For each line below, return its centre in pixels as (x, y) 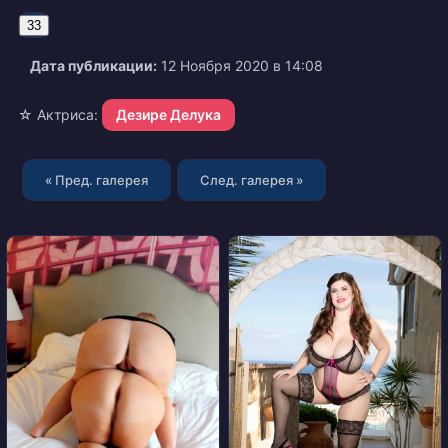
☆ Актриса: (58, 115)
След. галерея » (251, 180)
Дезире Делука (168, 115)
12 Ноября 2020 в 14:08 (240, 66)
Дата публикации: (93, 66)
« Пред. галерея (96, 180)
